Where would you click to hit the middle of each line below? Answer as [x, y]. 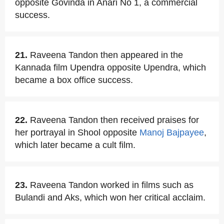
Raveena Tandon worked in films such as [112, 185]
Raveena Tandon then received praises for [114, 120]
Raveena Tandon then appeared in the [106, 55]
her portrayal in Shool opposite [77, 132]
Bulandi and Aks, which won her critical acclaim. [110, 197]
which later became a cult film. [75, 145]
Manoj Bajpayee [172, 132]
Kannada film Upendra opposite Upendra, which [110, 67]
